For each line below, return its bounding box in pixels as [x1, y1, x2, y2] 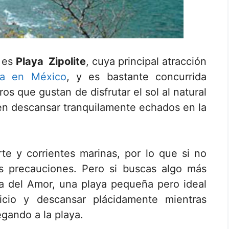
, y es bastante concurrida [66, 70, 207, 83]
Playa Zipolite [15, 55, 86, 67]
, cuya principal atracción [85, 55, 207, 67]
